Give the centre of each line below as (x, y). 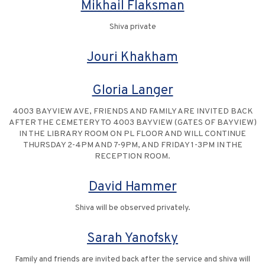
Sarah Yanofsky (132, 239)
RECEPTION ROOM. (132, 157)
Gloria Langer (132, 91)
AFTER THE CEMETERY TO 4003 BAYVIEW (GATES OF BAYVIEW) (132, 123)
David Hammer (132, 188)
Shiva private (132, 27)
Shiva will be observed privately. (132, 208)
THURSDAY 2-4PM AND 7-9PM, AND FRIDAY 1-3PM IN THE (132, 146)
